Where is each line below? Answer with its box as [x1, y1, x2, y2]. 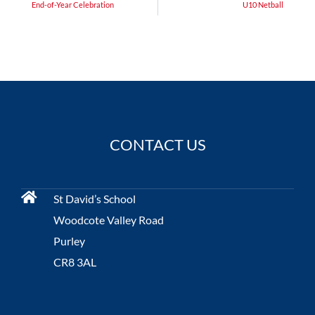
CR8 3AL [53, 255, 96, 269]
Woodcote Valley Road [53, 213, 164, 227]
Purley [53, 234, 85, 248]
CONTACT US [109, 135, 206, 155]
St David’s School [53, 192, 136, 206]
